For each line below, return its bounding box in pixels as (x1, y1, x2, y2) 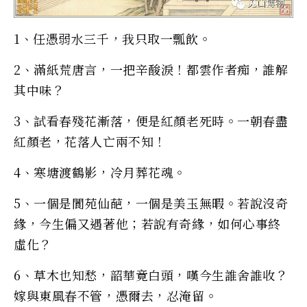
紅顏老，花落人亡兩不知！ (14, 132, 167, 150)
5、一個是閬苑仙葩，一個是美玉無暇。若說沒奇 (14, 193, 288, 212)
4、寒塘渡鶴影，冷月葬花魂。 (14, 162, 186, 181)
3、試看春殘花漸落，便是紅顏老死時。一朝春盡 (14, 111, 288, 130)
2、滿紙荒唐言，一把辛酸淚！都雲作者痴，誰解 (14, 60, 288, 78)
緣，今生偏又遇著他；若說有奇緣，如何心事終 (14, 214, 281, 232)
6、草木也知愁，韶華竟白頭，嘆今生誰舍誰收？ (14, 265, 288, 284)
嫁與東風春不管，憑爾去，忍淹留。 (14, 286, 218, 304)
